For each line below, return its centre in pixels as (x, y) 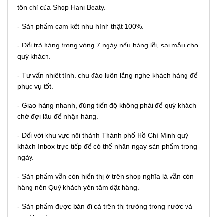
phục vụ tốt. (35, 86)
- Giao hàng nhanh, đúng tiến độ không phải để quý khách (107, 105)
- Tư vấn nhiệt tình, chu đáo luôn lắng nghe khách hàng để (108, 75)
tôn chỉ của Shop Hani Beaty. (62, 7)
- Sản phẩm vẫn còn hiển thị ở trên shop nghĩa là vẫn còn (106, 176)
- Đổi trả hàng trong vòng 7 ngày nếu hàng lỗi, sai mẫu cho (108, 45)
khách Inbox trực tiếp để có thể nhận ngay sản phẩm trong (107, 146)
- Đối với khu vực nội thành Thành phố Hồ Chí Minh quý (103, 135)
